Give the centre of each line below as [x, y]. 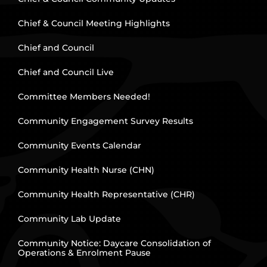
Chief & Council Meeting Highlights [94, 24]
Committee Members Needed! [84, 97]
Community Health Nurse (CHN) [86, 170]
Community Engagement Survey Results [105, 121]
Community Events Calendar [79, 146]
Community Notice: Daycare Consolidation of [114, 243]
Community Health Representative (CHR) [106, 195]
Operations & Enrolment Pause [84, 253]
